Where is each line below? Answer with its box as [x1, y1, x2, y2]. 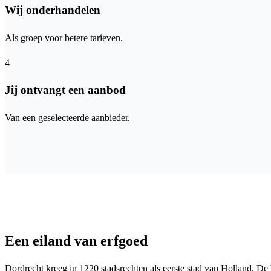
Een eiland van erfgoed [5, 233, 148, 249]
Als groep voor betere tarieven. [5, 32, 123, 43]
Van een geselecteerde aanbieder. [5, 113, 130, 123]
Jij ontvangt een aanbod [5, 83, 126, 97]
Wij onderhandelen [5, 3, 100, 16]
